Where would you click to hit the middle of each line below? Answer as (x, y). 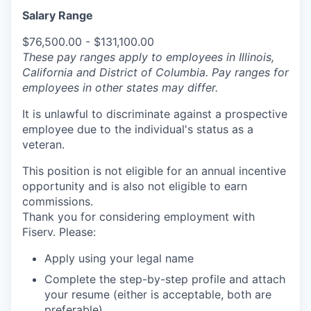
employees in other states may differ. (120, 87)
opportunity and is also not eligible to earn (135, 186)
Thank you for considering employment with (138, 216)
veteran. (43, 144)
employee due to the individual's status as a (138, 129)
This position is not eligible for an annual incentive (154, 170)
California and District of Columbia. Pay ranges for (155, 72)
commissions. (58, 201)
